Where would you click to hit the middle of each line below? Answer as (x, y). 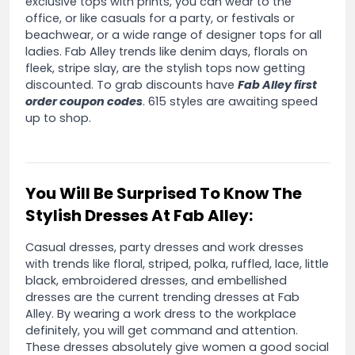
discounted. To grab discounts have (132, 84)
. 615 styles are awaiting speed (230, 101)
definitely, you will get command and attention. (162, 330)
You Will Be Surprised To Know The (164, 193)
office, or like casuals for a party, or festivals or (160, 18)
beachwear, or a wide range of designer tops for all (174, 34)
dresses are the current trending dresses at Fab (162, 297)
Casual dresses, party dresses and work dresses (164, 247)
